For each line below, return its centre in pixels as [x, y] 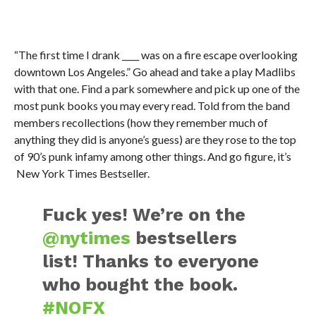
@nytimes [87, 238]
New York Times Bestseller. [81, 174]
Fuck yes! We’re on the [144, 215]
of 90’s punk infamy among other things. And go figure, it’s [152, 157]
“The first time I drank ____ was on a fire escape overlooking [156, 55]
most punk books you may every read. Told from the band [152, 106]
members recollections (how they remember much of [141, 123]
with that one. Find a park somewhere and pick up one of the [157, 89]
